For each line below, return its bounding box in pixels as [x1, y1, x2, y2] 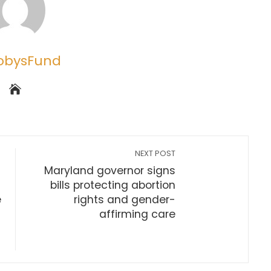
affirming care [99, 207, 176, 221]
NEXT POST [135, 148, 176, 158]
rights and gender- [74, 192, 176, 207]
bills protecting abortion [50, 178, 176, 192]
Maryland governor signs [44, 163, 176, 178]
